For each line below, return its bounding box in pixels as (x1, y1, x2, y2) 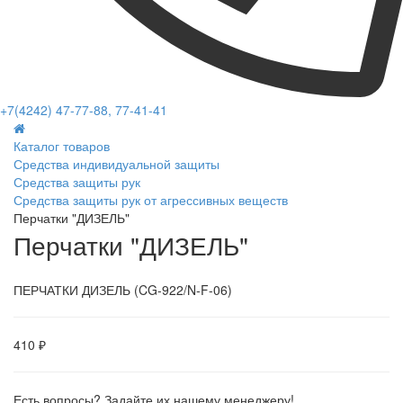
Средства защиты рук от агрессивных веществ (13, 191, 288, 210)
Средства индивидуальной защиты (13, 155, 219, 174)
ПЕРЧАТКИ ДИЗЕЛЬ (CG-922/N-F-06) (13, 281, 232, 300)
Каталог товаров (13, 137, 110, 156)
